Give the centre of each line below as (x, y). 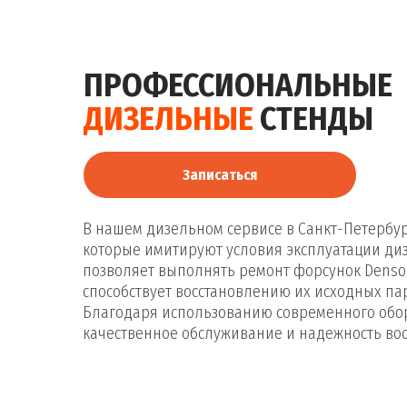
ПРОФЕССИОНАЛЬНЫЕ (238, 85)
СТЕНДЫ (317, 119)
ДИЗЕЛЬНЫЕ (172, 119)
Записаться (220, 174)
